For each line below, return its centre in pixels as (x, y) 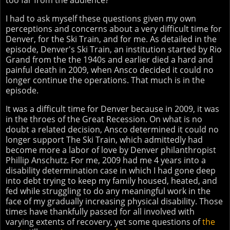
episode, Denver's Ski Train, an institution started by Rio (114, 49)
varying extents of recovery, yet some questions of (104, 222)
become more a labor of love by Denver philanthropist (111, 150)
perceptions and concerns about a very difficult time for (114, 28)
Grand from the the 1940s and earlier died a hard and (109, 59)
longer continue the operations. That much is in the (105, 80)
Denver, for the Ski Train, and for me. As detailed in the (111, 39)
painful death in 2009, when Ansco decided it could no (110, 70)
